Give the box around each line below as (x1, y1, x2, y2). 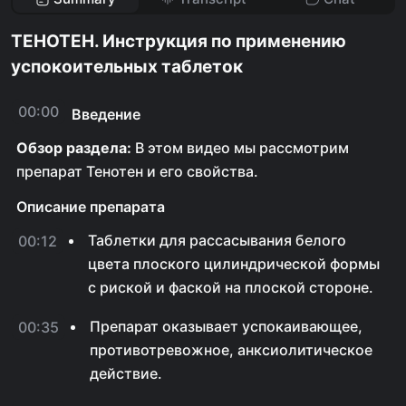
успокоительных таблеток (11, 56, 243, 77)
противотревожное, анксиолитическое (90, 341, 372, 359)
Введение (72, 105, 140, 123)
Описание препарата (16, 198, 165, 216)
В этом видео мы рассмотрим (131, 139, 349, 157)
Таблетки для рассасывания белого (88, 231, 346, 249)
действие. (90, 364, 162, 382)
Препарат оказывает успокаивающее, (90, 317, 362, 335)
